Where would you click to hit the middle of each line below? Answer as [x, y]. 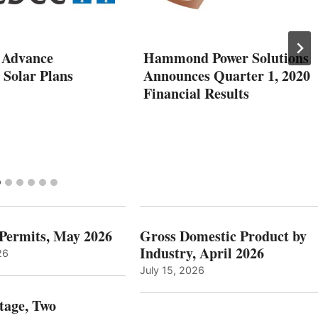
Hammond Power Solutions [226, 57]
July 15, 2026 [172, 270]
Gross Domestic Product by [223, 236]
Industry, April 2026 [202, 253]
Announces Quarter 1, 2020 [227, 75]
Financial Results [196, 93]
